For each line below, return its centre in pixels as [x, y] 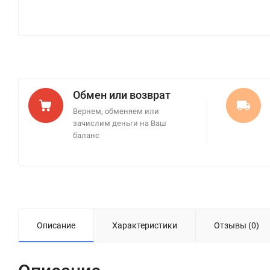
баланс [86, 135]
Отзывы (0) [237, 225]
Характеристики [145, 225]
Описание [56, 225]
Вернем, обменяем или [116, 111]
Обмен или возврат [122, 95]
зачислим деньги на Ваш [120, 123]
